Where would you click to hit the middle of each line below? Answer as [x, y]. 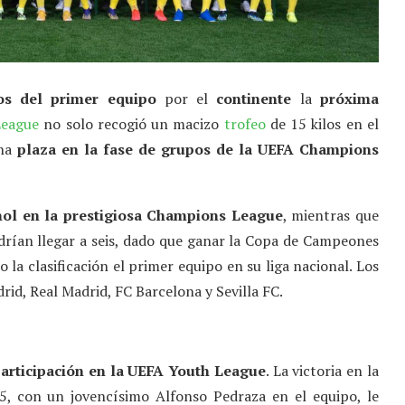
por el [186, 99]
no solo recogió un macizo [131, 124]
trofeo [245, 124]
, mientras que [330, 216]
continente [254, 99]
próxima [349, 99]
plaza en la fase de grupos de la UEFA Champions [198, 150]
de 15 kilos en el [322, 124]
